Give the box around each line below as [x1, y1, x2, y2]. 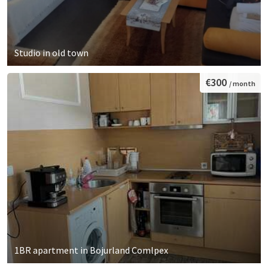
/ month [229, 78, 255, 88]
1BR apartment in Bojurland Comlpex [14, 244, 168, 257]
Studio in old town [14, 47, 89, 59]
